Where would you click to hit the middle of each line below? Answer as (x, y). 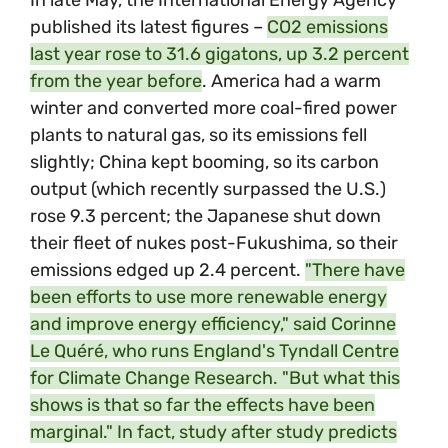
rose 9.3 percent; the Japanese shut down (205, 216)
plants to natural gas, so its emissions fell (198, 135)
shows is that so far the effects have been (202, 405)
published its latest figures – (148, 27)
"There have (355, 270)
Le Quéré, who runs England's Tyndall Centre (214, 351)
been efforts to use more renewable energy (208, 297)
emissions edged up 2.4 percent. (167, 270)
